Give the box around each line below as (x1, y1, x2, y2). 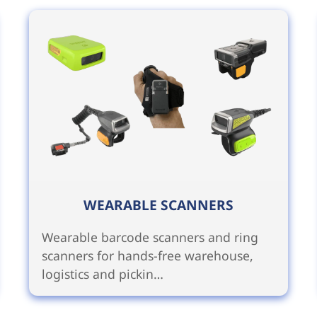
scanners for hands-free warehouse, (42, 246, 254, 264)
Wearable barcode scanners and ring (42, 228, 259, 246)
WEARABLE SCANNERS (83, 195, 234, 214)
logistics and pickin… (42, 265, 164, 282)
